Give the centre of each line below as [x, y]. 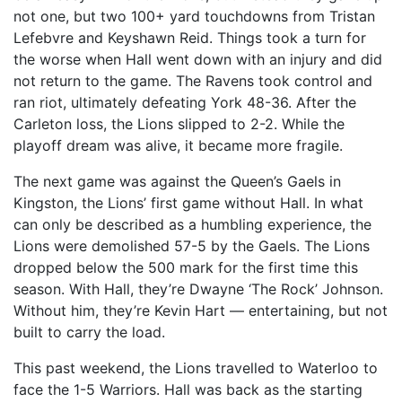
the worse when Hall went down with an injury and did [198, 60]
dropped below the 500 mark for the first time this [186, 268]
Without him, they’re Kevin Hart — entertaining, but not [201, 311]
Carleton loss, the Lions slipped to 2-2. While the [179, 124]
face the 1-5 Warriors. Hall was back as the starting [188, 390]
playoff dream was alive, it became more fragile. [180, 146]
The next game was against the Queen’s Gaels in [177, 182]
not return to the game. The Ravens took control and [193, 81]
